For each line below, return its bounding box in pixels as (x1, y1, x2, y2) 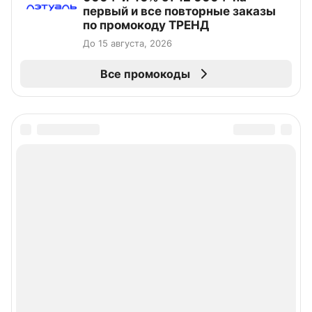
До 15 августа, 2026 (83, 38, 172, 49)
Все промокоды (100, 67, 190, 81)
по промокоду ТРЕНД (83, 18, 209, 33)
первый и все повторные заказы (83, 4, 276, 19)
